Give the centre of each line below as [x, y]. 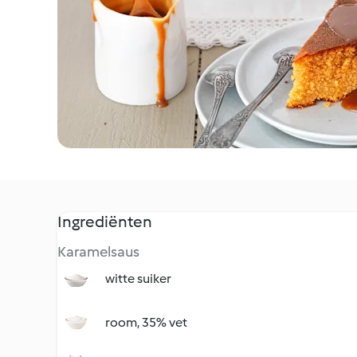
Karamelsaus [98, 252]
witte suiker [138, 279]
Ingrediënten [105, 222]
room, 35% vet [146, 322]
